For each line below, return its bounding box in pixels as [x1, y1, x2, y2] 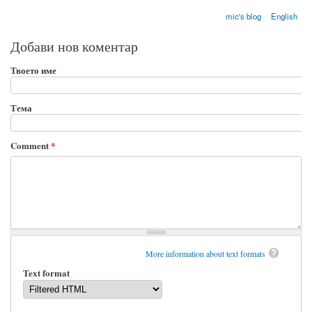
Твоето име [10, 63, 56, 77]
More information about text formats [146, 247, 265, 259]
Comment [10, 139, 51, 153]
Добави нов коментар [10, 37, 138, 56]
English [271, 10, 298, 22]
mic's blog [225, 10, 261, 22]
